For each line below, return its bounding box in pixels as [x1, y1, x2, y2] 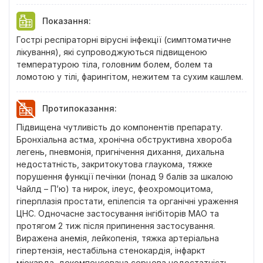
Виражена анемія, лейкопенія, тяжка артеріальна [16, 233, 219, 243]
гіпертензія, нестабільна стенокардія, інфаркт [16, 245, 205, 255]
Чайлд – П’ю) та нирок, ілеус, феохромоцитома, [16, 184, 213, 194]
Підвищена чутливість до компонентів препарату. [16, 122, 222, 132]
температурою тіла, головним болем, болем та [16, 59, 213, 69]
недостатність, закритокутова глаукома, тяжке [16, 159, 213, 169]
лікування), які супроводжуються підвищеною [16, 47, 207, 57]
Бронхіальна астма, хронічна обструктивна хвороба [16, 134, 232, 144]
